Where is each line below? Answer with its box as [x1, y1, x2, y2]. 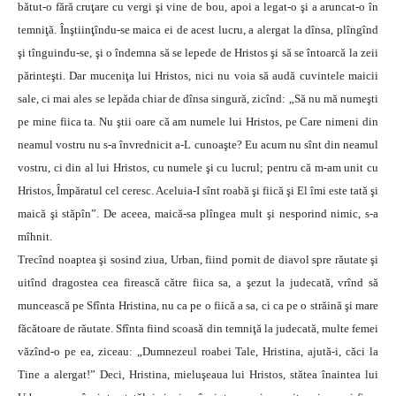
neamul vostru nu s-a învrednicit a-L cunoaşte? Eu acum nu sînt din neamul [18, 138, 378, 152]
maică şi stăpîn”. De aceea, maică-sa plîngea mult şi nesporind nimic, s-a [18, 207, 378, 221]
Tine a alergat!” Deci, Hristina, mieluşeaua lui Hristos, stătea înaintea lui [18, 368, 378, 382]
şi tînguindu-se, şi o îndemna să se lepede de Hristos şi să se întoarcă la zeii [18, 46, 378, 60]
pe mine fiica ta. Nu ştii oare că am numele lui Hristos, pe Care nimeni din [18, 115, 378, 129]
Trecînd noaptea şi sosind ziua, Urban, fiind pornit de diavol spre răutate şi [18, 253, 378, 267]
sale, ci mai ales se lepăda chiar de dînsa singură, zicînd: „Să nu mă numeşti [18, 92, 378, 106]
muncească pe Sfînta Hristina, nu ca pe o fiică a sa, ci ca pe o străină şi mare [18, 299, 378, 313]
